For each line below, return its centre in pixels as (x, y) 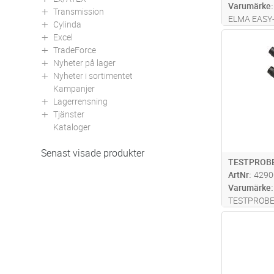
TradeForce (75, 50)
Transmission (79, 11)
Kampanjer (74, 88)
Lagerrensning (80, 101)
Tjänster (69, 114)
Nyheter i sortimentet (93, 75)
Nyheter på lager (84, 62)
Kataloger (72, 127)
